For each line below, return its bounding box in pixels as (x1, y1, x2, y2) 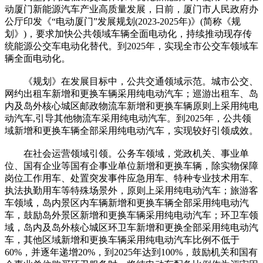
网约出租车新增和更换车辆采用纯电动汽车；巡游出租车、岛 (5, 88, 258, 99)
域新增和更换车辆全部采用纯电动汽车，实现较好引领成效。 (5, 125, 258, 136)
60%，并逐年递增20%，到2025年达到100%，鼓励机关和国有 (5, 247, 258, 257)
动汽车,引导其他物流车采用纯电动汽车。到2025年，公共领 (5, 113, 251, 123)
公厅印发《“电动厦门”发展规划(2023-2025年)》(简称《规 (5, 16, 241, 26)
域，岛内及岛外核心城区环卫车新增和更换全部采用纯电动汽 (5, 222, 258, 232)
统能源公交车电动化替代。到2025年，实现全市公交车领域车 (5, 41, 258, 51)
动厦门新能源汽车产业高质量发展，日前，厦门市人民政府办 (5, 4, 258, 14)
